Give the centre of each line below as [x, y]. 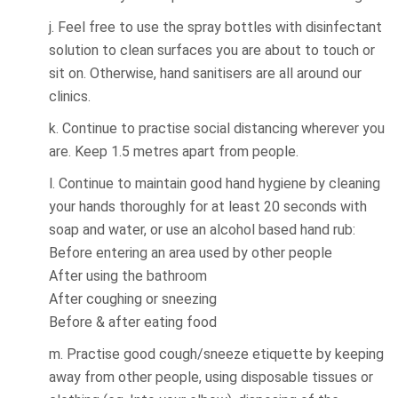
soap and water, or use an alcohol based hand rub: [202, 230]
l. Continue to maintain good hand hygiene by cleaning [215, 184]
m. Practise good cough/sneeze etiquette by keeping [216, 354]
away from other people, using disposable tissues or [211, 378]
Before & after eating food [133, 322]
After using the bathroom [128, 276]
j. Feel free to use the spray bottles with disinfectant [215, 28]
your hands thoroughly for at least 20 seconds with [208, 207]
